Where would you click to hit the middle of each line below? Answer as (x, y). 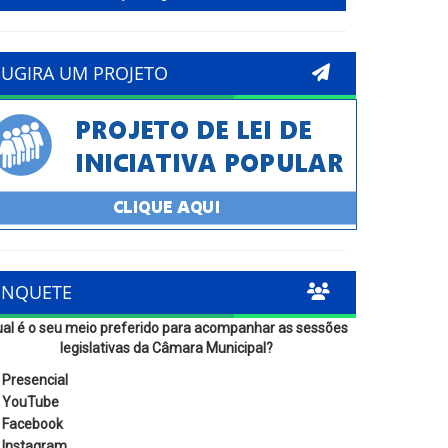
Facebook (32, 424)
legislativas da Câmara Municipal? (166, 348)
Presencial (35, 380)
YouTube (30, 402)
